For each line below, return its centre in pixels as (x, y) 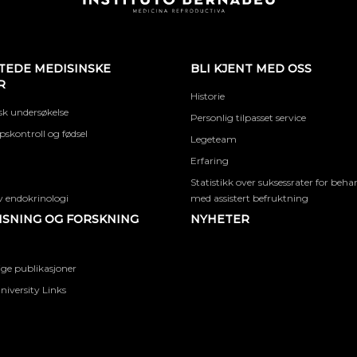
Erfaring (210, 161)
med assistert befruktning (249, 198)
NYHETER (220, 219)
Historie (208, 96)
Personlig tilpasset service (248, 118)
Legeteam (214, 139)
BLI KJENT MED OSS (251, 69)
